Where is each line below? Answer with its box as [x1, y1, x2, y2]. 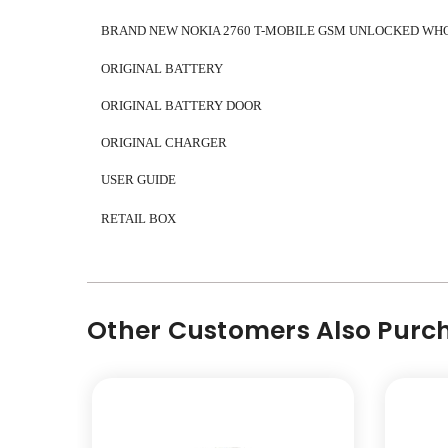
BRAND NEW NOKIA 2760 [101, 23, 251, 39]
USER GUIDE [101, 172, 176, 188]
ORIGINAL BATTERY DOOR [101, 97, 262, 113]
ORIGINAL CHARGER [101, 135, 227, 151]
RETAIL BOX [101, 210, 176, 226]
